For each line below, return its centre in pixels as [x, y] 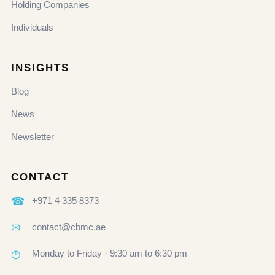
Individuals [32, 27]
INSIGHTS [41, 68]
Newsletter [33, 136]
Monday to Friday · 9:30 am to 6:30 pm [110, 253]
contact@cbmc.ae [69, 227]
